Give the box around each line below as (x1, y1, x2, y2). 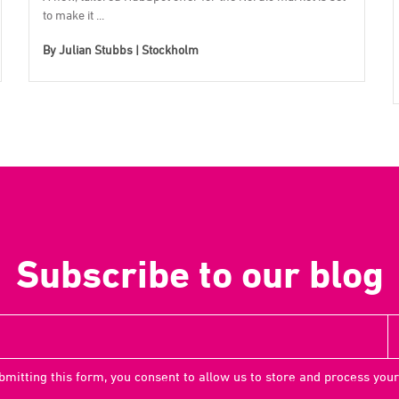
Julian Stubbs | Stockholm (59, 41, 199, 57)
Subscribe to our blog (15, 251, 384, 297)
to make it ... (43, 6, 105, 22)
